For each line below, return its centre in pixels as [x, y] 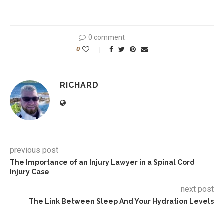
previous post [34, 150]
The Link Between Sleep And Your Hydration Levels [121, 202]
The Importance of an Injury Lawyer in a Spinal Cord [102, 163]
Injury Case [30, 172]
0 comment [106, 38]
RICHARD [79, 85]
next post [197, 189]
